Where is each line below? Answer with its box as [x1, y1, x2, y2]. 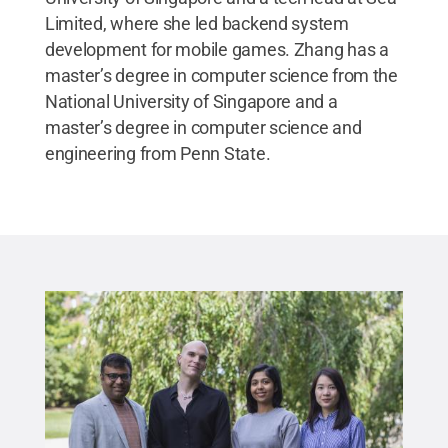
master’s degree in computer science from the [44, 64, 398, 86]
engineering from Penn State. [44, 142, 271, 164]
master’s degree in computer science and [44, 116, 362, 138]
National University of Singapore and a [44, 90, 338, 112]
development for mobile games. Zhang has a [44, 38, 389, 60]
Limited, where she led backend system [44, 12, 349, 34]
